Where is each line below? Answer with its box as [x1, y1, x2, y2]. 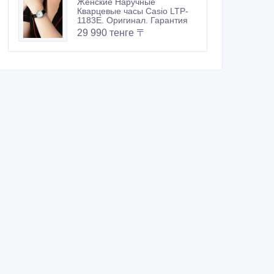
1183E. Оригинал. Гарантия [77, 15, 188, 26]
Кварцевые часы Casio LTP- [77, 6, 188, 17]
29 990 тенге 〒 [77, 28, 146, 39]
